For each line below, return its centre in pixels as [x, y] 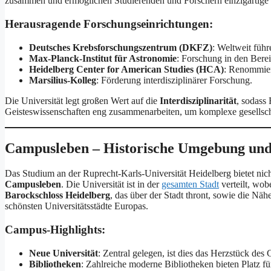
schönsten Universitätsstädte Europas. [77, 206]
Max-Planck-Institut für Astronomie [103, 58]
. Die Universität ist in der [111, 184]
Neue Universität [64, 253]
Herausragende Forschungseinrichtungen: [109, 24]
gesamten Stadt [190, 184]
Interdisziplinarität [198, 100]
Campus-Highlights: [55, 230]
